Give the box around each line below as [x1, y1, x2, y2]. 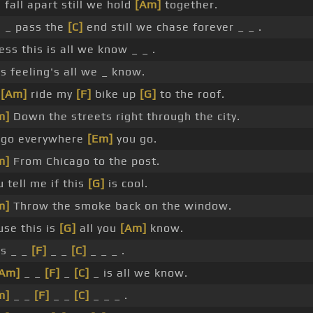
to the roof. [156, 87, 225, 101]
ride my [27, 87, 76, 101]
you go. [113, 132, 157, 146]
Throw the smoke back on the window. [10, 199, 232, 213]
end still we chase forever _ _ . [83, 20, 262, 34]
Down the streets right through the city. [10, 110, 240, 124]
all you [76, 221, 120, 235]
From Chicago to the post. [10, 154, 160, 168]
